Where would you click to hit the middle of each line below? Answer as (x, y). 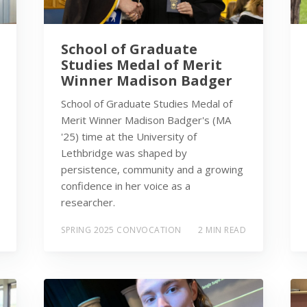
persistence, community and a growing (152, 169)
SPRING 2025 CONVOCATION (121, 230)
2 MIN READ (222, 230)
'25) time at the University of (129, 136)
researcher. (88, 202)
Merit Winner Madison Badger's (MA (146, 120)
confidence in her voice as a (126, 185)
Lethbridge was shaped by (124, 152)
